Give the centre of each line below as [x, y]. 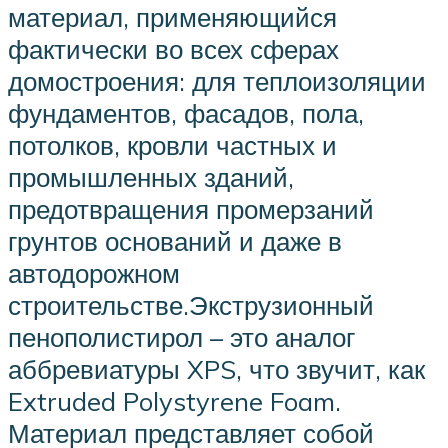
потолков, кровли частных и [172, 145]
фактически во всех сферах [173, 49]
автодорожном [94, 273]
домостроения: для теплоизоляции [217, 81]
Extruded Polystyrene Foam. [174, 401]
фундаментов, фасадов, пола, [186, 113]
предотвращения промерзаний [191, 209]
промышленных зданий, [151, 177]
